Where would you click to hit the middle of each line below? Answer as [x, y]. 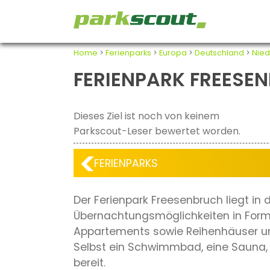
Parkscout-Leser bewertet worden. [157, 131]
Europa [173, 52]
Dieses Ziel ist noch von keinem [146, 116]
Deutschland [219, 52]
